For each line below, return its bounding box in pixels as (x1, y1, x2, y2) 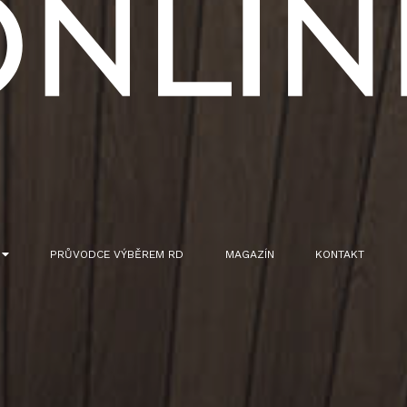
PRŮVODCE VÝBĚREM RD (50, 248, 184, 261)
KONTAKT (314, 248, 364, 261)
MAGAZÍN (224, 248, 274, 261)
